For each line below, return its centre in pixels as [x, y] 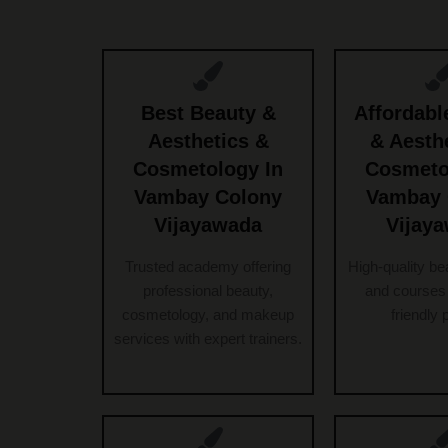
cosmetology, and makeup [208, 315]
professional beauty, [208, 291]
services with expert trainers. [208, 339]
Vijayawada [208, 225]
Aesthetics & [208, 141]
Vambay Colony [208, 197]
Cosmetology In [208, 169]
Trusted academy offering [208, 267]
